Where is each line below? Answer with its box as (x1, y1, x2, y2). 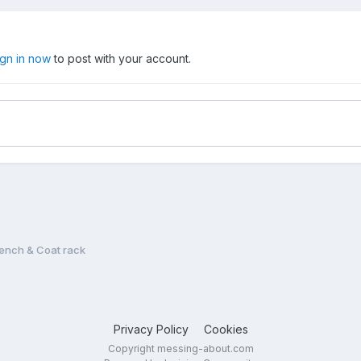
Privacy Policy (113, 322, 189, 336)
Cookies (203, 322, 248, 336)
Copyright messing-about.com (107, 342, 254, 355)
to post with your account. (51, 52, 191, 66)
